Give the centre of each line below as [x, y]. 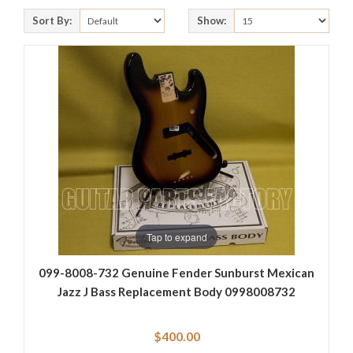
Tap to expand [176, 236]
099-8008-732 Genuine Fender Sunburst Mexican [176, 273]
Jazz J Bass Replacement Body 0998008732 [176, 292]
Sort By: [52, 21]
